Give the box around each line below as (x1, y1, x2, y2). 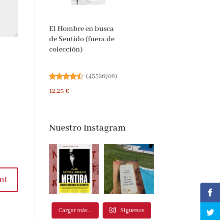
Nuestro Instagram (44, 118, 121, 130)
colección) (44, 41, 78, 50)
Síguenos (114, 202, 139, 210)
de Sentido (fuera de (44, 30, 110, 40)
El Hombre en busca (44, 20, 109, 29)
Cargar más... (53, 202, 86, 210)
